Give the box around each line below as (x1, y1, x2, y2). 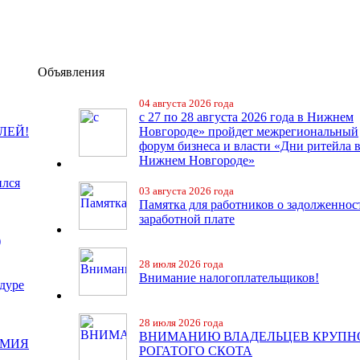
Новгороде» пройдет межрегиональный (139, 125, 358, 138)
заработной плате (139, 212, 235, 226)
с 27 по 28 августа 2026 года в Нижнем (139, 110, 354, 124)
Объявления (38, 65, 104, 79)
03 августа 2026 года (139, 185, 234, 197)
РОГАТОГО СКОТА (139, 344, 252, 358)
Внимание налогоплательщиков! (139, 271, 319, 284)
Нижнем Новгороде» (139, 153, 255, 167)
